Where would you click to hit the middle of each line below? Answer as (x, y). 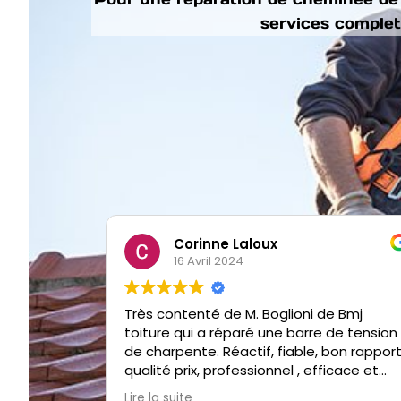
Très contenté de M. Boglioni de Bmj (243, 314)
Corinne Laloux (226, 243)
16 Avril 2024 (209, 260)
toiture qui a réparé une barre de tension (191, 333)
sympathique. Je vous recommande (245, 389)
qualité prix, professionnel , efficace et (252, 370)
